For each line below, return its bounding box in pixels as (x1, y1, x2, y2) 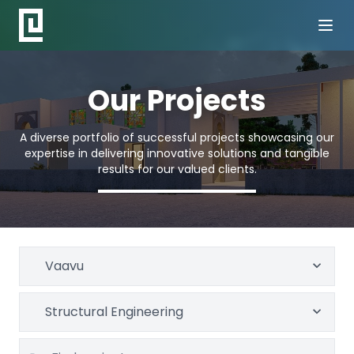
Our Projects (88, 81, 266, 121)
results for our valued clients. (97, 161, 257, 177)
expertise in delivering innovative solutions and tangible (24, 145, 330, 161)
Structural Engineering (45, 303, 183, 321)
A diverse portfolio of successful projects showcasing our (20, 130, 334, 145)
